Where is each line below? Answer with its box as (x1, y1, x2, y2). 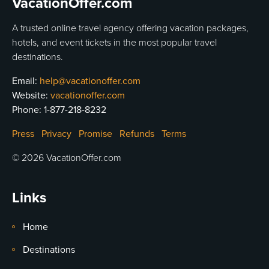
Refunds (119, 128, 154, 141)
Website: (12, 89, 50, 102)
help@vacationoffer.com (40, 75, 141, 88)
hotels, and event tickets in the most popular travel (12, 37, 217, 49)
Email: (12, 75, 40, 88)
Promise (79, 128, 112, 141)
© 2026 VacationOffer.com (12, 152, 121, 165)
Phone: (12, 104, 44, 116)
